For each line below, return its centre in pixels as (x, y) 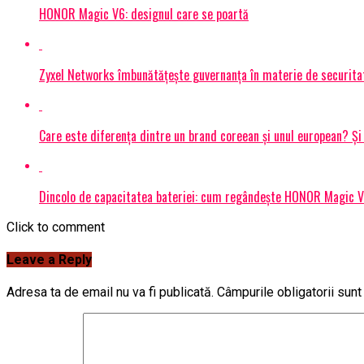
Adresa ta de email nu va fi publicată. (110, 292)
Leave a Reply (49, 259)
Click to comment (56, 227)
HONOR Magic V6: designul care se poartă (144, 13)
